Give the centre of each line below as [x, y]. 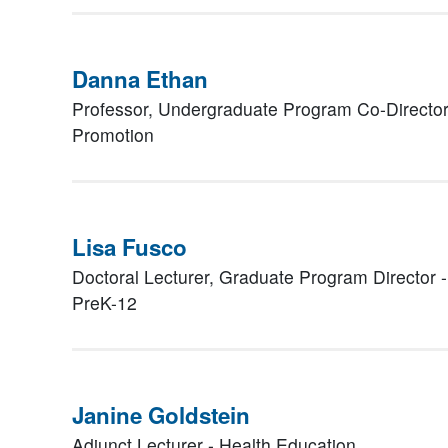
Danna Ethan [140, 79]
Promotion [113, 134]
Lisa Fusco [129, 247]
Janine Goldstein [161, 415]
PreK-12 [104, 302]
